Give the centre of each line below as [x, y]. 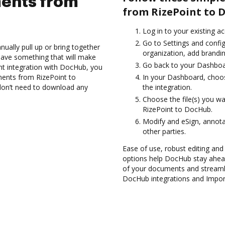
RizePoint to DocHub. [178, 109]
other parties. [164, 131]
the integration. [167, 87]
